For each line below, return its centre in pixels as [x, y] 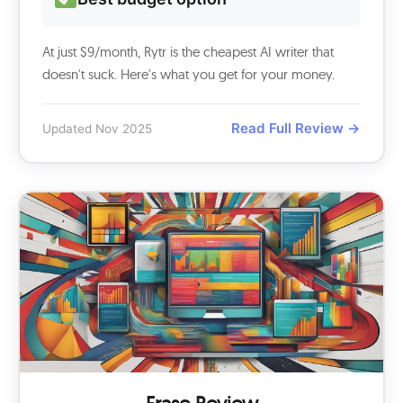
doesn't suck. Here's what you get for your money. [188, 74]
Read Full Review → [296, 128]
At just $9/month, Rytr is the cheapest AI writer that [188, 52]
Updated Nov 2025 [97, 128]
